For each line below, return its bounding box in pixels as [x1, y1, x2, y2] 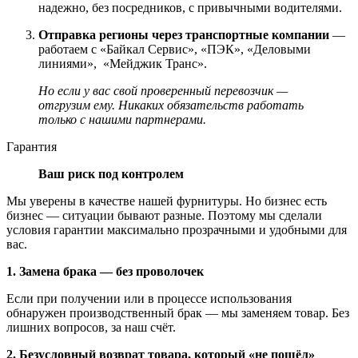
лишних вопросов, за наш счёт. [6, 320, 176, 335]
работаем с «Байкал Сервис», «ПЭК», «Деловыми [38, 42, 311, 57]
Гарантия [6, 140, 57, 154]
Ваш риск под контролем [38, 167, 184, 181]
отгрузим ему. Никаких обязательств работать [38, 98, 304, 113]
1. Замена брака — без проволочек [6, 265, 204, 279]
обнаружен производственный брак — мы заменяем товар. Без [6, 306, 349, 320]
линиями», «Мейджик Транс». [38, 57, 207, 71]
